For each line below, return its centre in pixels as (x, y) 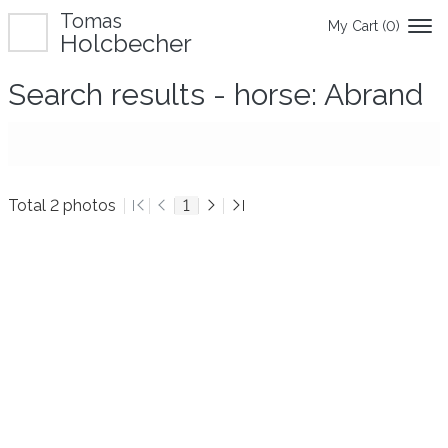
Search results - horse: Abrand (215, 94)
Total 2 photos (62, 205)
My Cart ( (357, 26)
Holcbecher (126, 43)
